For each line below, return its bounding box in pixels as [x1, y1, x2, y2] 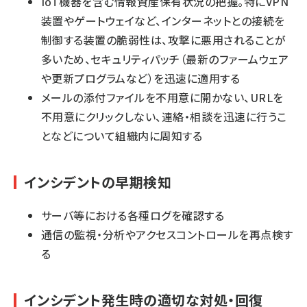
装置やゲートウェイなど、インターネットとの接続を [41, 12, 285, 29]
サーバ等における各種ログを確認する [41, 207, 225, 223]
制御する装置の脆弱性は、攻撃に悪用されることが [41, 32, 286, 48]
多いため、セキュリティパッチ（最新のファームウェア [41, 51, 288, 67]
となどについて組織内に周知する [41, 127, 203, 144]
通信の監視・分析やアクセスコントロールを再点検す [41, 226, 293, 243]
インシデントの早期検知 [25, 172, 172, 192]
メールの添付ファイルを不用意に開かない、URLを [41, 89, 284, 106]
